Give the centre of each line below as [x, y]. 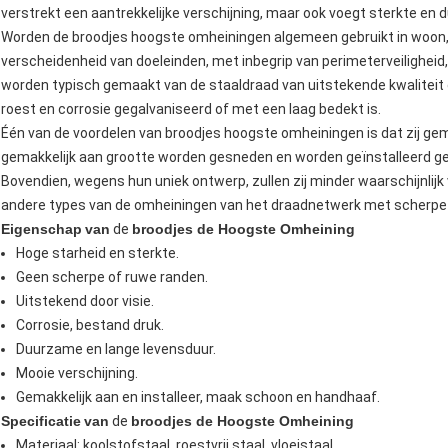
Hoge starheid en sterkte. [97, 253]
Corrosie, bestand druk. [90, 325]
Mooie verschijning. [77, 373]
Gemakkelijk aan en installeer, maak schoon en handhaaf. [198, 397]
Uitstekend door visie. [85, 301]
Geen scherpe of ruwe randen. [112, 277]
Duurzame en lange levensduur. [116, 349]
